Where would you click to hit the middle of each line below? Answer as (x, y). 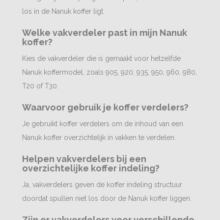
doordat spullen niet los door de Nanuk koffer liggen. (107, 198)
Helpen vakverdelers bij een (84, 159)
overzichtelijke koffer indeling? (91, 168)
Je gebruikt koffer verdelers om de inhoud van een (103, 124)
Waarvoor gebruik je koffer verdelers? (105, 107)
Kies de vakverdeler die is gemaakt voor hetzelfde (101, 58)
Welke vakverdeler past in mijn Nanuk (105, 33)
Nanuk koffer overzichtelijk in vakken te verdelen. (99, 137)
